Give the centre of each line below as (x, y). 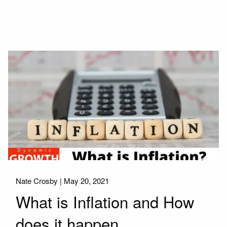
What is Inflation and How (105, 201)
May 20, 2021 (87, 181)
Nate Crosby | (40, 181)
